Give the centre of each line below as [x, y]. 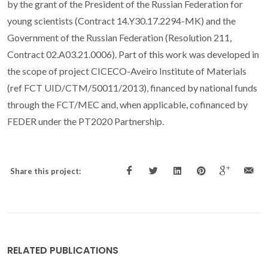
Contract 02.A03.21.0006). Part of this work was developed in [133, 54]
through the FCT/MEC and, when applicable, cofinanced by [127, 105]
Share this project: [45, 171]
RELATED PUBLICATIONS [63, 251]
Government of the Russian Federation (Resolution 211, [119, 38]
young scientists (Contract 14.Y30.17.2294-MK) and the [121, 21]
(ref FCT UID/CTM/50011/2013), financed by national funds [132, 88]
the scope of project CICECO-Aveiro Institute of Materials [127, 71]
